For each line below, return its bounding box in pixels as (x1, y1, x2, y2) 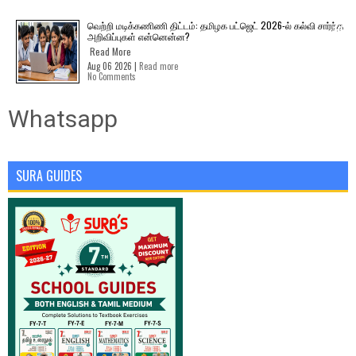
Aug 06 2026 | (87, 60, 139, 73)
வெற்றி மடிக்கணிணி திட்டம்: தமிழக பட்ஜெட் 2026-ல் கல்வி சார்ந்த (87, 18, 343, 33)
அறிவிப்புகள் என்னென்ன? (87, 29, 190, 44)
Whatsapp (8, 105, 118, 133)
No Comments (87, 70, 136, 83)
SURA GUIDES (16, 166, 82, 186)
